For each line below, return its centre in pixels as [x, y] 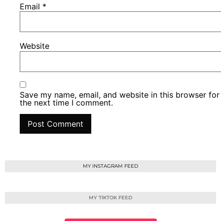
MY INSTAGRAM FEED [110, 166]
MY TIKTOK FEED [110, 197]
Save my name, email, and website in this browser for [120, 95]
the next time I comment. [67, 103]
